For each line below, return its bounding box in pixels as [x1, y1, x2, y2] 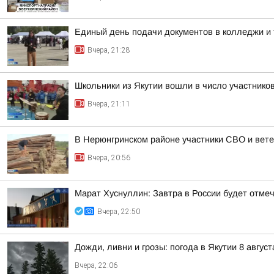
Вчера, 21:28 [87, 46, 130, 54]
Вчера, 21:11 [87, 100, 130, 108]
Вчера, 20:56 [87, 154, 130, 162]
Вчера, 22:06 [75, 261, 117, 270]
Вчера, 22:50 [97, 207, 140, 216]
